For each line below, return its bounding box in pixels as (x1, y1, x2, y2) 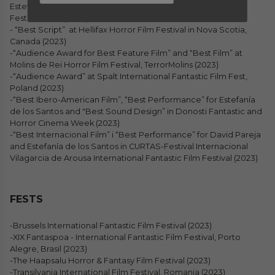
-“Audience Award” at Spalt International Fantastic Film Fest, (10, 72, 247, 81)
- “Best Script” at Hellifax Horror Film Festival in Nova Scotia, (10, 25, 247, 34)
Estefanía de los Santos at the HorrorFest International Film (10, 2, 242, 11)
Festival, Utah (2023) (10, 14, 88, 23)
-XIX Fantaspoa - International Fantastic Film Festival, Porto (10, 233, 241, 242)
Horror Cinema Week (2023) (10, 118, 120, 128)
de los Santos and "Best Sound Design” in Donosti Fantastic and (10, 107, 262, 116)
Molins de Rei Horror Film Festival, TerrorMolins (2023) (10, 60, 219, 69)
